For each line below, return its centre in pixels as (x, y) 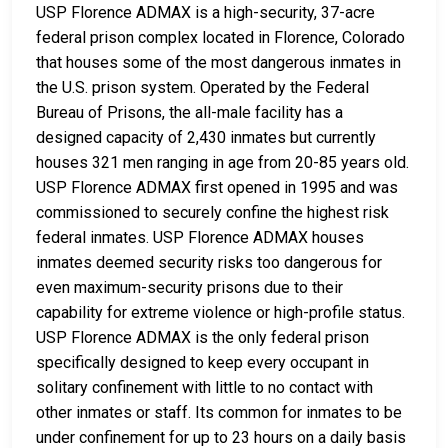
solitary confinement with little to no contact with (204, 388)
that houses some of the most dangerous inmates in (218, 63)
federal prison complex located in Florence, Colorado (220, 38)
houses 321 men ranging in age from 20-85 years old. (222, 163)
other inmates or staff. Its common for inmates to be (219, 413)
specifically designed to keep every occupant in (202, 363)
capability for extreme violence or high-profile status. (220, 313)
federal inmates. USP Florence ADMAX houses (200, 238)
